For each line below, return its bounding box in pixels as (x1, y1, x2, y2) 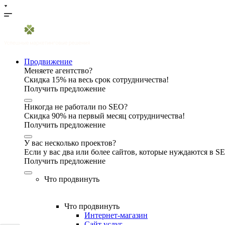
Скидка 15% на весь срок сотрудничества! (24, 75, 169, 84)
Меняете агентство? (24, 66, 92, 75)
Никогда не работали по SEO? (24, 102, 128, 111)
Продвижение (24, 57, 72, 66)
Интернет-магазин (84, 211, 148, 219)
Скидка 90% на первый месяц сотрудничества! (24, 111, 185, 120)
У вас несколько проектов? (24, 139, 116, 147)
